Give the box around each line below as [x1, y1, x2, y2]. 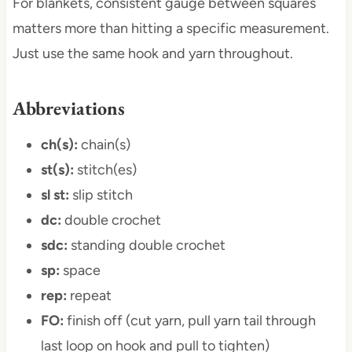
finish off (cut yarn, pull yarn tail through [66, 312, 316, 330]
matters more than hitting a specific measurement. [12, 20, 329, 38]
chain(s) [80, 136, 130, 154]
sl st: [40, 186, 69, 204]
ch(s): [40, 136, 81, 154]
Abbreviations [12, 96, 125, 121]
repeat [66, 287, 112, 305]
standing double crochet [70, 236, 225, 255]
